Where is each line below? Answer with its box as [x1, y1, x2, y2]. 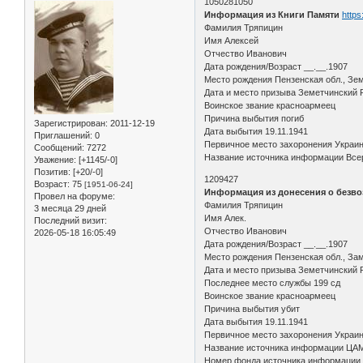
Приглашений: [34, 130, 92, 140]
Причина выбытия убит [204, 303, 301, 314]
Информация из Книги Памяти [204, 9, 340, 19]
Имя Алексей [204, 35, 259, 45]
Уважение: [34, 154, 76, 164]
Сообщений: [34, 142, 84, 152]
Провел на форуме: [34, 190, 115, 201]
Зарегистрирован [34, 117, 105, 128]
